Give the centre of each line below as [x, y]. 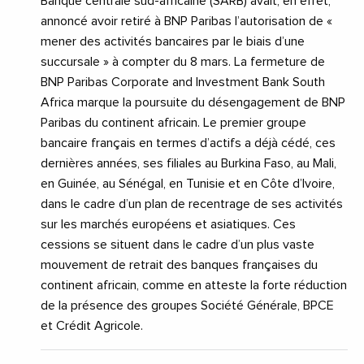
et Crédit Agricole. [92, 325]
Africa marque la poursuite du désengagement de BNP [193, 102]
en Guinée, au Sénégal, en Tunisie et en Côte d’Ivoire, [188, 183]
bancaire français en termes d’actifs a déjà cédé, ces [188, 143]
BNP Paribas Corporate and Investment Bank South [183, 82]
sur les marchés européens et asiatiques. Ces [168, 224]
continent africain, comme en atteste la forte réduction [194, 285]
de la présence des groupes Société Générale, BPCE [187, 305]
